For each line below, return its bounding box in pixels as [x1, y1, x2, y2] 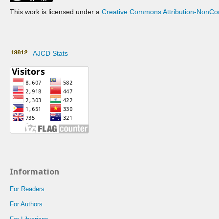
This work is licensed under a [10, 8, 102, 16]
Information [10, 166, 59, 177]
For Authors [10, 200, 43, 208]
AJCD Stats [29, 49, 68, 57]
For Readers [10, 185, 44, 193]
